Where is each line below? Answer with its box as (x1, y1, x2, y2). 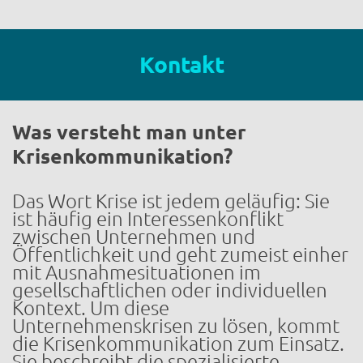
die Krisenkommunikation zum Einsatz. (12, 333, 344, 356)
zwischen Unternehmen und (12, 226, 255, 249)
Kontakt (139, 52, 224, 78)
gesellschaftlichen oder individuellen (12, 280, 327, 302)
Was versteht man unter (12, 121, 246, 144)
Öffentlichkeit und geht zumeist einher (12, 244, 348, 267)
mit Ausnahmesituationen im (12, 262, 261, 284)
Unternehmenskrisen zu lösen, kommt (12, 315, 340, 338)
